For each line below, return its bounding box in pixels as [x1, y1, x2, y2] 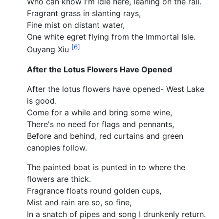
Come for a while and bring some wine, [27, 107, 172, 117]
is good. [27, 95, 57, 106]
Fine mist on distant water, [27, 20, 125, 30]
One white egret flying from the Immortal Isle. [27, 32, 196, 42]
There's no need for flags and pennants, [27, 119, 174, 129]
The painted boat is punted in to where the [27, 162, 185, 172]
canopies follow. [27, 142, 87, 153]
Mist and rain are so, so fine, [27, 197, 131, 207]
